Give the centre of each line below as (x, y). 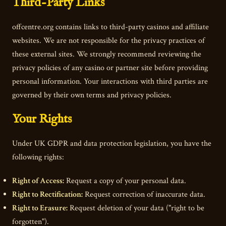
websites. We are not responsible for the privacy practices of (108, 41)
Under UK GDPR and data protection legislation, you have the (112, 144)
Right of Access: (38, 181)
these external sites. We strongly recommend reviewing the (107, 54)
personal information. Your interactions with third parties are (110, 82)
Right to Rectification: (47, 194)
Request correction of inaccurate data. (144, 194)
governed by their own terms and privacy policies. (92, 95)
